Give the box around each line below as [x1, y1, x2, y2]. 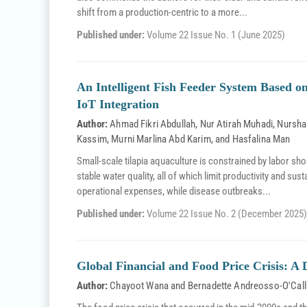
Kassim [77, 133, 107, 145]
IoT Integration [77, 97, 159, 111]
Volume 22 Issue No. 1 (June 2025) [147, 29, 285, 41]
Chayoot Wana [110, 280, 169, 292]
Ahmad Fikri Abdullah [110, 118, 196, 130]
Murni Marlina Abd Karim [111, 133, 211, 145]
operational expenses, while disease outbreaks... [77, 185, 271, 197]
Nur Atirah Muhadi [199, 118, 273, 130]
